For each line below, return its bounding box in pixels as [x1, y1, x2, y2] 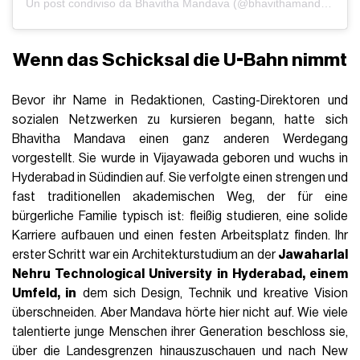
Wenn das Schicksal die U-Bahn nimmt [13, 51, 347, 70]
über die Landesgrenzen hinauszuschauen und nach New [12, 345, 348, 358]
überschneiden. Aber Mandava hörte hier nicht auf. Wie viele [12, 306, 348, 320]
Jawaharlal [277, 248, 348, 262]
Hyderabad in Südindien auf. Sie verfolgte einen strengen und [12, 171, 348, 185]
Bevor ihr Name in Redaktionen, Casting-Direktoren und [12, 94, 348, 108]
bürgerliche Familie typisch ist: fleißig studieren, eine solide [12, 210, 348, 223]
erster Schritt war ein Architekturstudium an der [12, 248, 278, 262]
